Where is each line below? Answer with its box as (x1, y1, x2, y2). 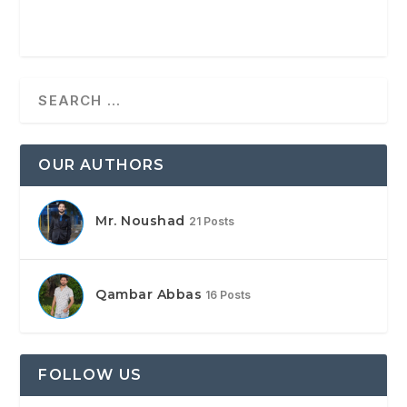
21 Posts (188, 214, 234, 229)
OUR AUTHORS (38, 156, 165, 174)
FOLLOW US (38, 366, 143, 383)
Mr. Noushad (95, 213, 185, 230)
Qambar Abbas (95, 286, 203, 303)
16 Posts (205, 288, 252, 303)
